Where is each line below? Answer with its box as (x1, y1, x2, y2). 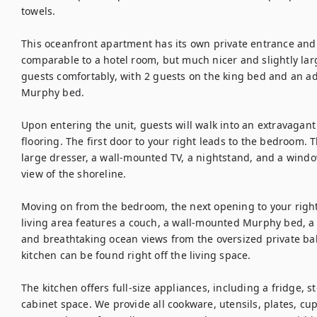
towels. (21, 4, 56, 18)
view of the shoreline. (21, 167, 127, 180)
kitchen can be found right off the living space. (21, 248, 251, 262)
